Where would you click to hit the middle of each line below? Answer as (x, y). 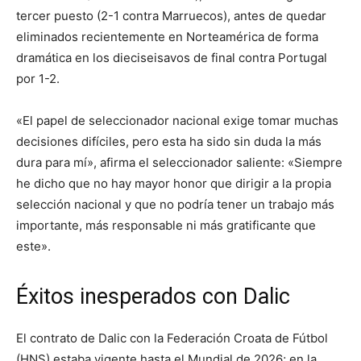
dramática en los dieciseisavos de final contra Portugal (172, 58)
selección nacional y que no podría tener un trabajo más (175, 205)
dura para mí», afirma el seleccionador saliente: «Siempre (179, 163)
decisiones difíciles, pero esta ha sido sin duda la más (169, 142)
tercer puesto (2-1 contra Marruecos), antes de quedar (171, 16)
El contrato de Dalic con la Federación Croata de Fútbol (172, 338)
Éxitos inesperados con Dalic (153, 297)
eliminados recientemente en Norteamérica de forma (167, 37)
